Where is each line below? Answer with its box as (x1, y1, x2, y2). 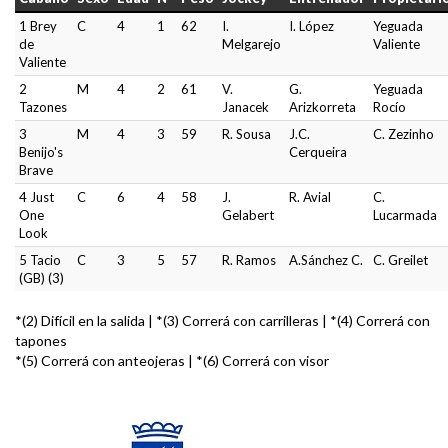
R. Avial (289, 189, 331, 206)
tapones (15, 332, 67, 350)
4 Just (19, 189, 54, 206)
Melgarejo (222, 36, 281, 53)
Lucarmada (373, 207, 437, 224)
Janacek (222, 99, 269, 116)
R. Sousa (222, 126, 271, 143)
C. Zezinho (373, 126, 434, 143)
